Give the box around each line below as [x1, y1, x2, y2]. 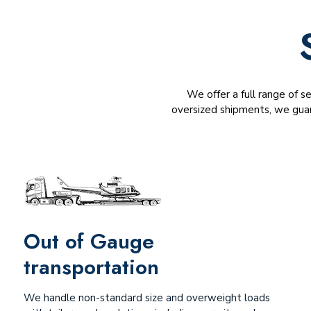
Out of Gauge [23, 226, 154, 256]
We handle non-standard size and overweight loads [23, 291, 270, 305]
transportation [23, 252, 159, 282]
